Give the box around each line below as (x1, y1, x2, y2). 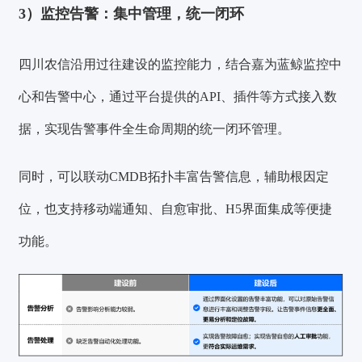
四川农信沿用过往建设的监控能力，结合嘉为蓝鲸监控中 (19, 57, 343, 71)
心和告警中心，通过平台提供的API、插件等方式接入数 (19, 89, 338, 103)
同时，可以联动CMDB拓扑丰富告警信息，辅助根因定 (19, 170, 330, 184)
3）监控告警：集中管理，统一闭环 (19, 6, 245, 22)
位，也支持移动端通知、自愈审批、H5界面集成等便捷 (19, 202, 333, 217)
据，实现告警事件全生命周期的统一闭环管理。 (19, 121, 291, 136)
